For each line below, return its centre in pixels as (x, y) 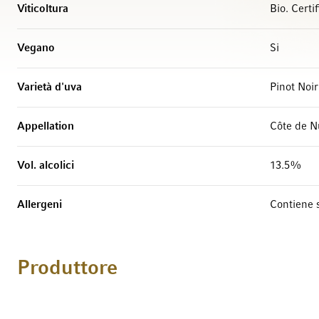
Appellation (46, 127)
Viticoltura (43, 9)
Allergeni (40, 205)
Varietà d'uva (49, 88)
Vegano (36, 48)
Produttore (67, 269)
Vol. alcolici (46, 166)
